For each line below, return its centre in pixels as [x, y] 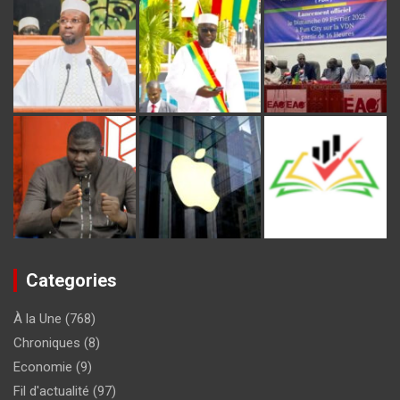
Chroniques [47, 342]
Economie [43, 367]
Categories [71, 280]
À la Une [37, 318]
